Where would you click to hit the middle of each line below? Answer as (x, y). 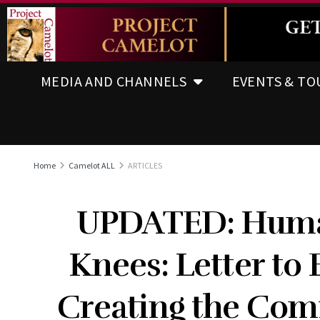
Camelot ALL (92, 165)
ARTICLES (145, 165)
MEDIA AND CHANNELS (114, 81)
